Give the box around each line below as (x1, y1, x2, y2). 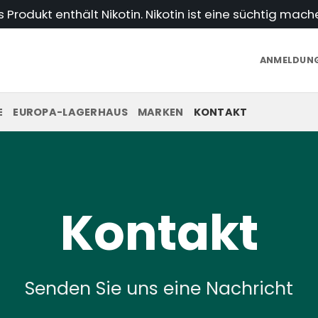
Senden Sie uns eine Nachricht (25, 275, 293, 301)
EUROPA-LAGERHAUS (13, 104, 128, 119)
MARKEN (137, 104, 184, 119)
